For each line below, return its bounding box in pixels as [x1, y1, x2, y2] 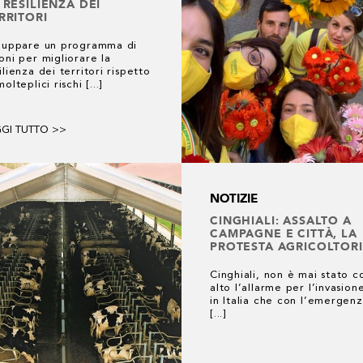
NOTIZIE [210, 191, 258, 206]
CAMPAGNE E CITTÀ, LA [210, 227, 357, 240]
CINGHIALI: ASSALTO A [210, 214, 352, 227]
